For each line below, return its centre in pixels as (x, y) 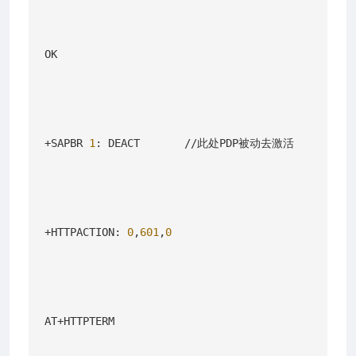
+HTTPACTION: (86, 232)
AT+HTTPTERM (79, 321)
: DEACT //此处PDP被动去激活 (195, 143)
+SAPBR (67, 143)
